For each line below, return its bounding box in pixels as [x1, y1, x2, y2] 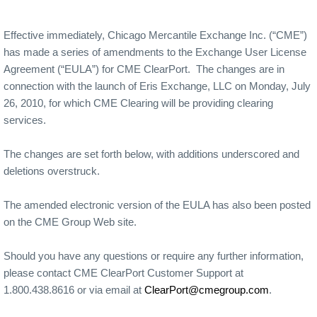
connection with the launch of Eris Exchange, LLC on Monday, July [4, 80, 311, 92]
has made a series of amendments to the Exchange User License [4, 46, 306, 58]
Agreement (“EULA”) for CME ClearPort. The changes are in [4, 63, 284, 75]
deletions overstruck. [4, 165, 100, 177]
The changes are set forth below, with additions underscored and [4, 148, 299, 160]
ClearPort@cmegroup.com [144, 284, 269, 296]
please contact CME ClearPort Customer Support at [4, 267, 243, 279]
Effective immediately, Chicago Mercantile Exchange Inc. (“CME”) [4, 29, 307, 41]
